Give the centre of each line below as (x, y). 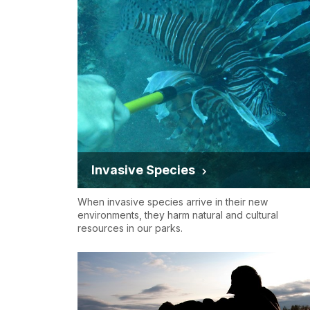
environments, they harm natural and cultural (178, 215)
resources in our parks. (130, 228)
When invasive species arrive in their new (173, 202)
